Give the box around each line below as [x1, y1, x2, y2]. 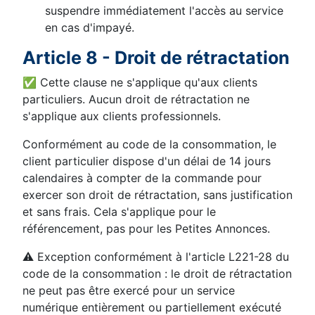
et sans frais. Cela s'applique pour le [22, 205, 216, 219]
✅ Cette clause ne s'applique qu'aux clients [22, 75, 257, 89]
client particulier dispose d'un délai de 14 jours [22, 154, 271, 168]
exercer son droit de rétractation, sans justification [22, 188, 292, 202]
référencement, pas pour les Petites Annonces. [22, 221, 270, 236]
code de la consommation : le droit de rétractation [22, 266, 292, 281]
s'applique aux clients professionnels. [22, 109, 221, 123]
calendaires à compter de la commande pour [22, 171, 262, 185]
